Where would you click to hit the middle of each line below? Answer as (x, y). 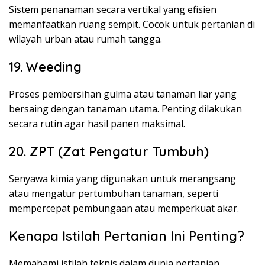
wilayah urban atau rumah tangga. (85, 39)
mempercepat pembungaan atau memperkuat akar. (124, 209)
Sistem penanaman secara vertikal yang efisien (113, 10)
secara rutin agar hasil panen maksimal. (97, 124)
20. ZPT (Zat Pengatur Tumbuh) (109, 152)
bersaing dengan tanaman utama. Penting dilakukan (125, 109)
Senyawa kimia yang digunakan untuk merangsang (122, 179)
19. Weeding (45, 67)
